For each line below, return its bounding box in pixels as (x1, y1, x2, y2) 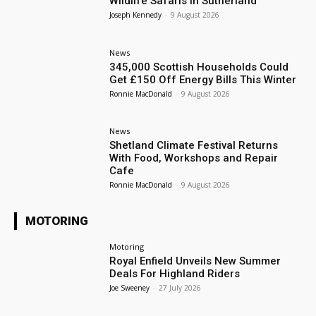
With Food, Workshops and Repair (109, 152, 279, 165)
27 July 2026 (159, 283, 202, 293)
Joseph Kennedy (109, 9, 162, 20)
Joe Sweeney (109, 283, 150, 293)
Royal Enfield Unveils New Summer (109, 255, 281, 268)
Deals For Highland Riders (109, 267, 241, 281)
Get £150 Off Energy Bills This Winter (109, 73, 297, 86)
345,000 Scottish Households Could (109, 60, 289, 73)
